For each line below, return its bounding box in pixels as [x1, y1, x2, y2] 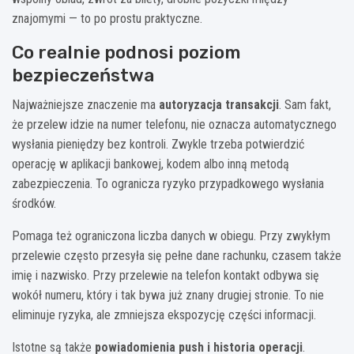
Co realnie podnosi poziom [12, 41, 241, 64]
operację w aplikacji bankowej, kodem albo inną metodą [12, 156, 289, 172]
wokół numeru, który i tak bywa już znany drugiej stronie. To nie [12, 288, 324, 303]
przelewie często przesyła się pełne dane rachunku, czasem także [12, 248, 341, 264]
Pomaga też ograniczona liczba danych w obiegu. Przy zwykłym [12, 228, 330, 244]
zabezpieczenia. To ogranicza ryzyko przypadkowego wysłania [12, 176, 324, 192]
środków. [12, 196, 56, 212]
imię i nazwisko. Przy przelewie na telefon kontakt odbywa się [12, 268, 319, 284]
